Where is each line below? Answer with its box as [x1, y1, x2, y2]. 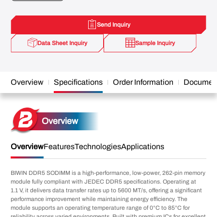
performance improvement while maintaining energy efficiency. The [11, 196, 188, 202]
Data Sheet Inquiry [37, 40, 87, 46]
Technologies [75, 142, 122, 151]
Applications [121, 142, 165, 151]
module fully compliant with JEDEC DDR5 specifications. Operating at [11, 178, 197, 185]
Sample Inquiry [135, 40, 175, 46]
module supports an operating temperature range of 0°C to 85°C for [11, 204, 190, 211]
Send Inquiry [96, 21, 130, 28]
